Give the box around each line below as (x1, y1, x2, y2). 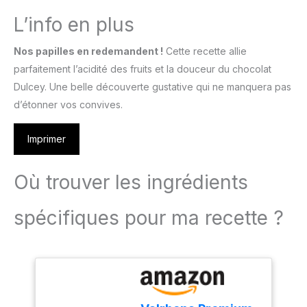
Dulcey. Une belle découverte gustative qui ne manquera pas (14, 81, 291, 93)
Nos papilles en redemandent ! (14, 45, 163, 58)
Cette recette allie (163, 45, 247, 58)
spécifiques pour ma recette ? (14, 206, 284, 230)
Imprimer (27, 133, 66, 145)
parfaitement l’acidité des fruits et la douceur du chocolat (14, 63, 271, 75)
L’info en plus (14, 13, 134, 37)
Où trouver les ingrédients (14, 171, 248, 195)
